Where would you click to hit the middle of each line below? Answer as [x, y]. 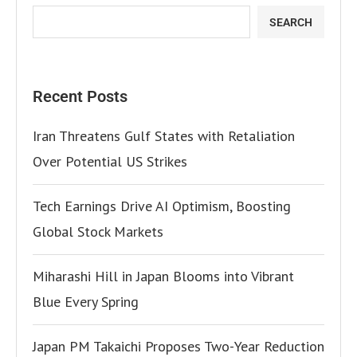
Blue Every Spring [86, 302]
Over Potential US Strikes [110, 161]
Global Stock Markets [98, 231]
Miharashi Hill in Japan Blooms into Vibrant [163, 276]
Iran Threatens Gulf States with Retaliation [164, 136]
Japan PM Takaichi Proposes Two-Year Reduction [178, 346]
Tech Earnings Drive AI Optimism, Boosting [162, 206]
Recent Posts [80, 96]
